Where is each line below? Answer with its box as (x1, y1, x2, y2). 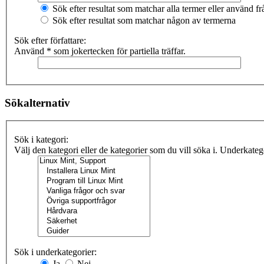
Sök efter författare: (14, 35, 86, 45)
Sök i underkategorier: (14, 247, 97, 258)
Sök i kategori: (14, 134, 68, 145)
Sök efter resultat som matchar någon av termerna (50, 15, 236, 25)
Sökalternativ (5, 96, 70, 109)
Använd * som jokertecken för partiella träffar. (14, 46, 186, 56)
